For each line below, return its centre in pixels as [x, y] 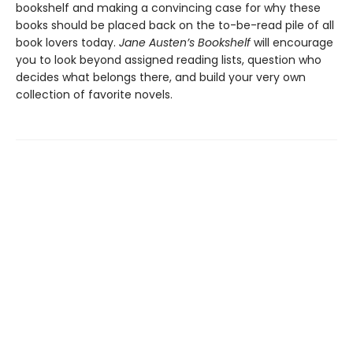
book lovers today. [67, 43]
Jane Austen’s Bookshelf [185, 43]
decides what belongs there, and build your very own [161, 78]
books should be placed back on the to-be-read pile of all [175, 26]
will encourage [292, 43]
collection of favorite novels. [94, 95]
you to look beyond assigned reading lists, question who [169, 60]
